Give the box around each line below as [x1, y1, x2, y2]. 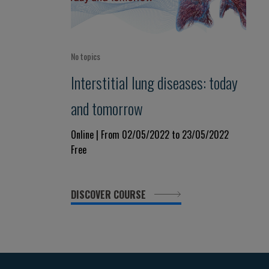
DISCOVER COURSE [71, 187, 148, 202]
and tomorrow [71, 97, 143, 119]
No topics [71, 50, 100, 62]
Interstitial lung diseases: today [71, 71, 238, 94]
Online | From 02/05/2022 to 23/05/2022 [71, 127, 229, 142]
